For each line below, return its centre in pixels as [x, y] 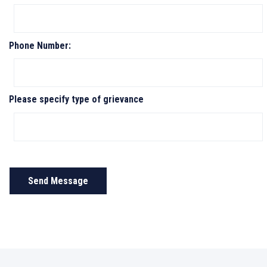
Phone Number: [40, 45]
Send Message [58, 181]
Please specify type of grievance [76, 100]
